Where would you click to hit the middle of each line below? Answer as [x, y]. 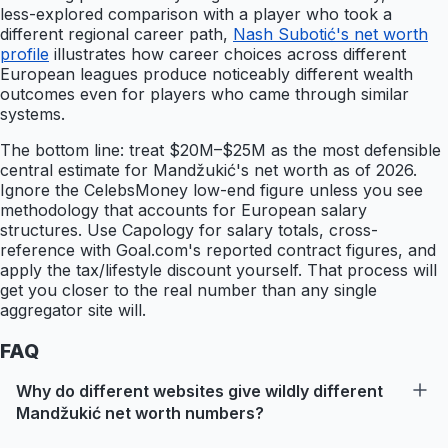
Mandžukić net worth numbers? [140, 412]
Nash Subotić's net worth [330, 33]
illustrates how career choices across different [227, 53]
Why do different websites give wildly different [199, 390]
